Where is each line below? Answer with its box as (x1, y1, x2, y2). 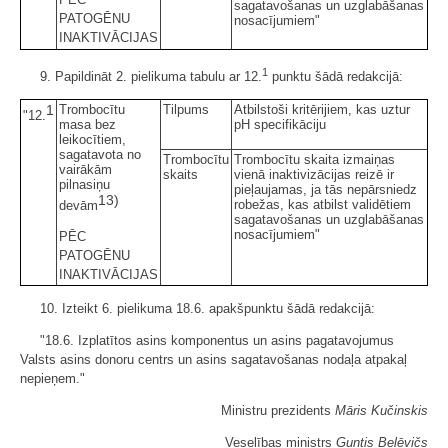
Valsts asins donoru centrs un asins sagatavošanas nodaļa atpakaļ (20, 352, 407, 368)
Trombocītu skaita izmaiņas (234, 152, 395, 168)
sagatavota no (59, 147, 141, 163)
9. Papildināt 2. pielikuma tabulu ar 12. (40, 69, 262, 85)
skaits (163, 167, 198, 183)
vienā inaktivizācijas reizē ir (234, 167, 394, 183)
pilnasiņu (59, 177, 110, 193)
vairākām (59, 162, 112, 178)
